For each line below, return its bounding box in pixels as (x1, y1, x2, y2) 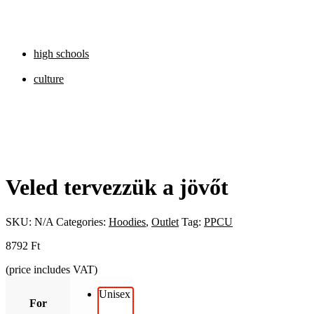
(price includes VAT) (6, 263, 97, 275)
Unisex (99, 287, 130, 300)
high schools (34, 48, 89, 60)
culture (34, 73, 64, 85)
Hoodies (109, 215, 146, 228)
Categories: (56, 215, 109, 228)
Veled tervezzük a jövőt (6, 175, 228, 200)
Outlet (151, 215, 179, 228)
